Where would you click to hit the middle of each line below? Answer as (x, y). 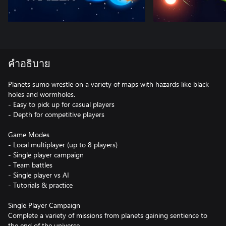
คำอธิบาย (29, 64)
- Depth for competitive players (56, 114)
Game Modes (29, 134)
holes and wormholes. (42, 94)
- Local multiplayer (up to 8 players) (63, 145)
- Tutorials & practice (40, 185)
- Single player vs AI (39, 175)
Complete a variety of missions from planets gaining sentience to (108, 215)
